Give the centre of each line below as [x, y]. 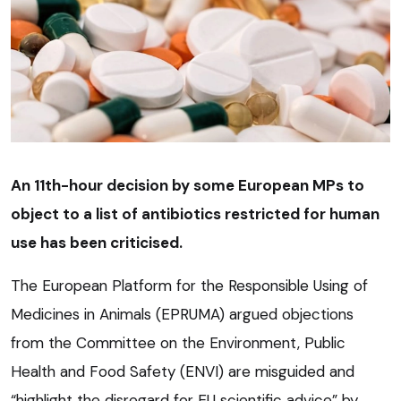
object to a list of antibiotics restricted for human [195, 213]
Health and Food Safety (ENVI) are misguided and [183, 371]
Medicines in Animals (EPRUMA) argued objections [182, 314]
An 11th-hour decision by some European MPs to [188, 185]
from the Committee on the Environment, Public [178, 342]
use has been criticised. [97, 242]
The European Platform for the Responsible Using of [189, 285]
